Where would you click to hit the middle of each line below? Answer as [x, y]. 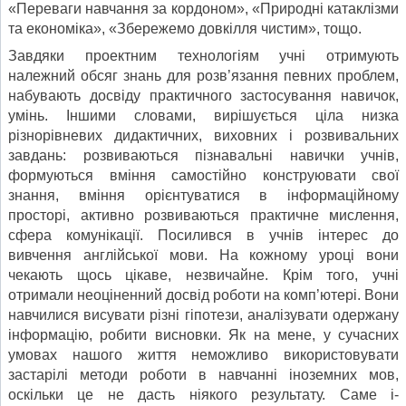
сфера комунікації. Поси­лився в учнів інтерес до [203, 235]
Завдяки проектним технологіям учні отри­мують [203, 55]
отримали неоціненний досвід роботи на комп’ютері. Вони [203, 295]
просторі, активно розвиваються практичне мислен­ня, [203, 215]
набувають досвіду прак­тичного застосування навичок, [203, 95]
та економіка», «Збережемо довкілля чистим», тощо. [185, 28]
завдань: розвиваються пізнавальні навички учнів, [203, 155]
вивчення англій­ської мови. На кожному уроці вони [203, 255]
